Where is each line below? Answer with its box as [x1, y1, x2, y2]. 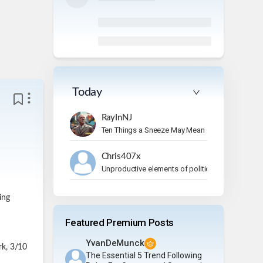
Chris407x [101, 151, 141, 161]
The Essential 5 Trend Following [86, 250, 203, 260]
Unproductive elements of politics [101, 164, 214, 173]
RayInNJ [101, 113, 132, 122]
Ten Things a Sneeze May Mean [101, 125, 205, 134]
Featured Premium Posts [65, 216, 174, 228]
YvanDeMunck [86, 237, 144, 248]
